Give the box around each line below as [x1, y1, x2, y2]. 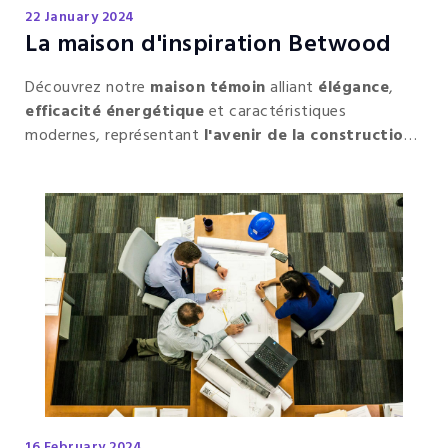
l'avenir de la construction [203, 123, 413, 150]
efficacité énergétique [25, 99, 204, 126]
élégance [318, 75, 389, 102]
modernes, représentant [25, 123, 204, 150]
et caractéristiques [204, 99, 346, 126]
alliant [265, 75, 318, 102]
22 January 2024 [25, 6, 135, 30]
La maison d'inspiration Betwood [25, 26, 392, 65]
